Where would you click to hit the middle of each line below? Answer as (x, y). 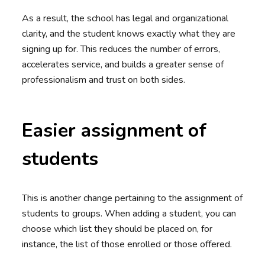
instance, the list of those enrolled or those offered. (127, 245)
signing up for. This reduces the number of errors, (121, 49)
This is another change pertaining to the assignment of (132, 198)
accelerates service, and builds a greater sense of (123, 65)
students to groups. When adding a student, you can (129, 214)
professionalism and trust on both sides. (104, 80)
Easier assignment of (114, 131)
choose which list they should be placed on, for (117, 229)
